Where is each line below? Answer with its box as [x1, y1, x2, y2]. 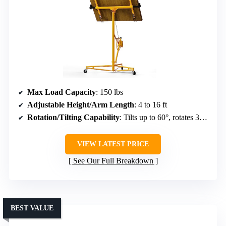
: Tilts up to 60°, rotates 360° [120, 113, 199, 122]
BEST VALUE [11, 204, 53, 212]
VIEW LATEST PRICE [77, 140, 149, 148]
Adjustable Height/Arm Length [27, 100, 134, 109]
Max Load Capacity [27, 88, 96, 97]
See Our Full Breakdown [73, 156, 153, 165]
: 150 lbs [96, 88, 123, 97]
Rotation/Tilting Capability [27, 113, 120, 122]
